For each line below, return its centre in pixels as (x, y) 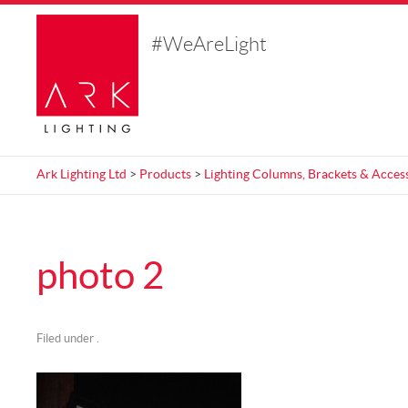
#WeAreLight (209, 45)
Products (165, 175)
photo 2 (100, 276)
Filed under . (68, 340)
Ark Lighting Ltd (82, 175)
